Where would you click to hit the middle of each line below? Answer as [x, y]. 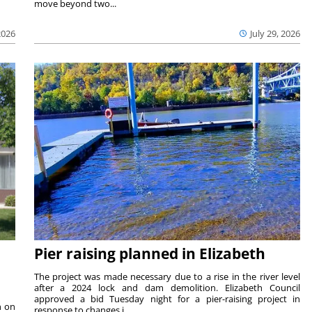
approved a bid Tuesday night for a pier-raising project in [167, 298]
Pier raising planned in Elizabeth [149, 253]
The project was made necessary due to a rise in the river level [167, 276]
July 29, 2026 [275, 34]
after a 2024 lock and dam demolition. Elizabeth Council [167, 287]
